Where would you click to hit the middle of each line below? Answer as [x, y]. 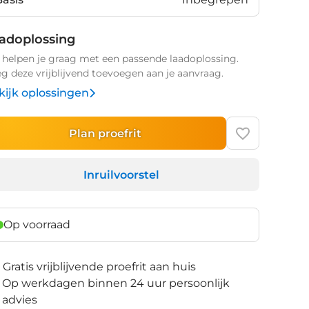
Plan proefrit [105, 133]
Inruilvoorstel [121, 175]
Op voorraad [37, 225]
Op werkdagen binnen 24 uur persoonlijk [116, 283]
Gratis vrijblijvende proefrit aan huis [100, 267]
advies [20, 300]
